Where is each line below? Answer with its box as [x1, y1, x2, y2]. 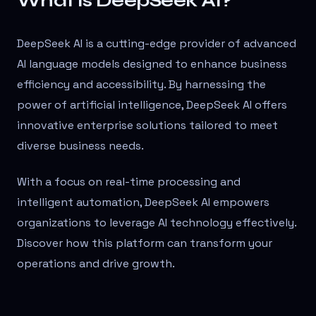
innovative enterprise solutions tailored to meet [17, 118, 278, 133]
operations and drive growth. [17, 256, 175, 272]
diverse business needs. [17, 138, 144, 154]
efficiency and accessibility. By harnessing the [17, 77, 266, 92]
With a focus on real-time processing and [17, 174, 241, 190]
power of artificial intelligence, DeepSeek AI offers [17, 97, 287, 113]
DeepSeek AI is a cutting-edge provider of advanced [17, 36, 296, 51]
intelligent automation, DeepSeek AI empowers [17, 195, 269, 210]
